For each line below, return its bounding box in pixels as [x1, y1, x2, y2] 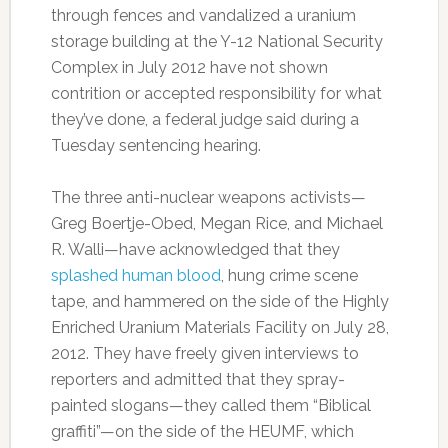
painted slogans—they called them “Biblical [50, 396, 371, 415]
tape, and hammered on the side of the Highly [50, 292, 389, 311]
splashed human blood [50, 266, 221, 285]
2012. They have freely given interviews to [50, 344, 359, 363]
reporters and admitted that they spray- [50, 370, 345, 389]
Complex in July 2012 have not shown [50, 58, 328, 77]
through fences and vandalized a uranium [50, 6, 356, 25]
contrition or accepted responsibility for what [50, 84, 382, 103]
